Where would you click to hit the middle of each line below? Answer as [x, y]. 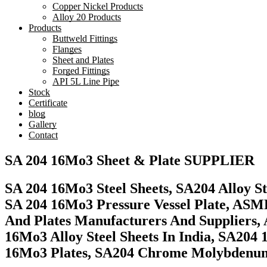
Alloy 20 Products [87, 17]
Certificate [48, 103]
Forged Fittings [81, 71]
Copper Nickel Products [98, 6]
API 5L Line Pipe [86, 81]
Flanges [67, 49]
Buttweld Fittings [85, 38]
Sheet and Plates [83, 60]
